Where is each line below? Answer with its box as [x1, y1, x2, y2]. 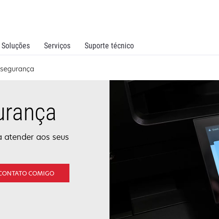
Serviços [44, 41, 70, 50]
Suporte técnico [85, 41, 134, 50]
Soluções [1, 41, 30, 50]
